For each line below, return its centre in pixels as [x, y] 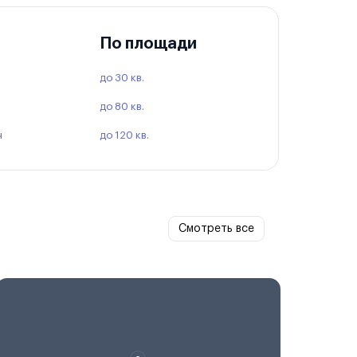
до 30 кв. [122, 77]
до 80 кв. [122, 106]
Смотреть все [216, 229]
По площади [148, 43]
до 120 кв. [124, 135]
